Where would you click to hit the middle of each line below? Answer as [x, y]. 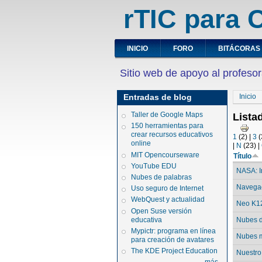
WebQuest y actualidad [168, 200]
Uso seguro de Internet [168, 189]
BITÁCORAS [239, 49]
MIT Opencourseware [166, 155]
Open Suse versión [162, 211]
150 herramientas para [168, 126]
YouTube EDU [154, 166]
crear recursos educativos [172, 135]
